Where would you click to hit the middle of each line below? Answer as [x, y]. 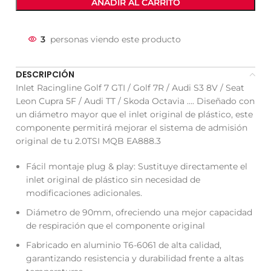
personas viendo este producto [116, 39]
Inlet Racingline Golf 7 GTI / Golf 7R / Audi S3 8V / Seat [130, 87]
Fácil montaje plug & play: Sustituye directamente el [137, 166]
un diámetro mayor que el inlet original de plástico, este [135, 114]
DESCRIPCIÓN [45, 74]
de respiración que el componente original [116, 225]
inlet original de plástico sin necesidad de [113, 179]
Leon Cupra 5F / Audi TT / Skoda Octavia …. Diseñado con [135, 101]
